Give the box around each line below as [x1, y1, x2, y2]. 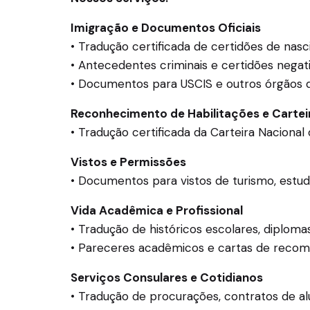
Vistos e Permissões [71, 154, 186, 170]
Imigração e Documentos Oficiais [71, 20, 261, 35]
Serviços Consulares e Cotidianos [71, 270, 263, 285]
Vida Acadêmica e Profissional [71, 203, 243, 218]
